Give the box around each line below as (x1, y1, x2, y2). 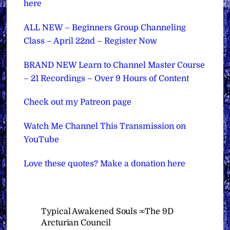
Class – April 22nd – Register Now (24, 36, 158, 46)
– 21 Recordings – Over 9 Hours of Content (24, 73, 189, 83)
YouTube (24, 135, 60, 145)
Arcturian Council (41, 218, 111, 227)
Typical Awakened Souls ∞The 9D (41, 206, 174, 216)
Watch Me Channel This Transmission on (24, 122, 186, 131)
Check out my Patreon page (24, 98, 132, 107)
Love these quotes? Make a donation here (24, 159, 186, 168)
